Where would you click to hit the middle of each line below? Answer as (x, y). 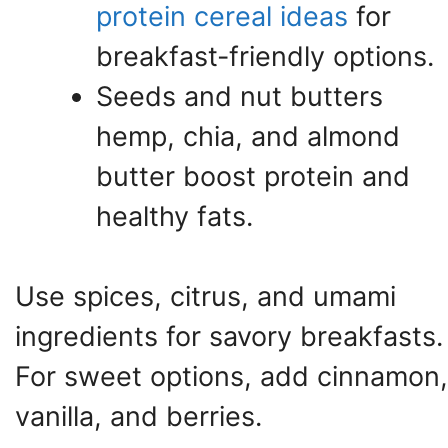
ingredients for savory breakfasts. (229, 337)
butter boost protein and (253, 176)
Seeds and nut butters (239, 96)
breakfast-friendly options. (265, 56)
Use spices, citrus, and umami (205, 297)
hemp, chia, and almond (248, 136)
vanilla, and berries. (138, 417)
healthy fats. (174, 216)
